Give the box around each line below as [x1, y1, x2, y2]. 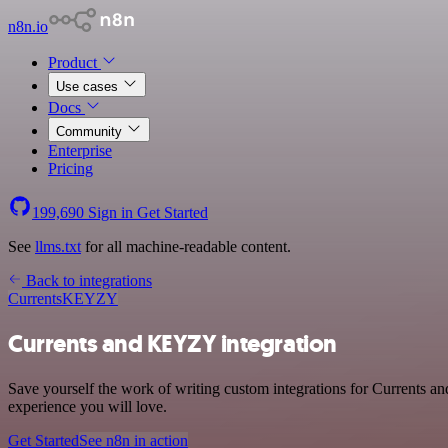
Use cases [56, 79, 122, 94]
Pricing [48, 160, 93, 177]
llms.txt [35, 238, 81, 255]
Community [56, 124, 126, 139]
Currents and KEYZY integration [8, 327, 337, 360]
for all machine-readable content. [81, 238, 291, 255]
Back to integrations [22, 272, 152, 289]
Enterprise [48, 142, 112, 159]
